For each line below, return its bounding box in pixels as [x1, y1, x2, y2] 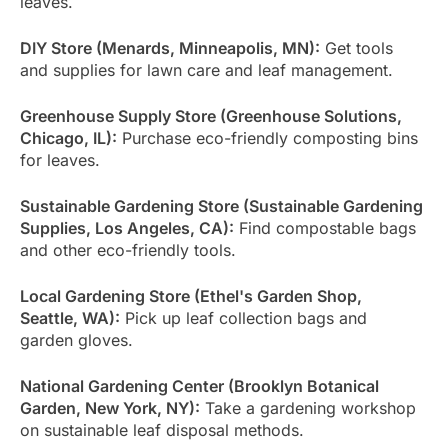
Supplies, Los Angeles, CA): [20, 217, 234, 238]
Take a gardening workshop [200, 397, 416, 418]
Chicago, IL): [20, 127, 117, 148]
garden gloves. [20, 329, 133, 350]
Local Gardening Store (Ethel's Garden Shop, [20, 285, 362, 306]
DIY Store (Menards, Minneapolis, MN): [20, 37, 320, 58]
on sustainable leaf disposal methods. [20, 419, 304, 440]
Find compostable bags [234, 217, 416, 238]
